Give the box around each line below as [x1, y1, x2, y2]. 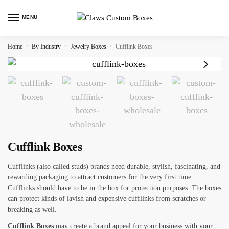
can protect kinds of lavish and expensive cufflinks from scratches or [8, 194, 206, 202]
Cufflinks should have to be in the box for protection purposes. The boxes [8, 184, 221, 192]
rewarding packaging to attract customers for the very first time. [8, 173, 193, 181]
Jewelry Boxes [70, 43, 106, 50]
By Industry [32, 43, 61, 50]
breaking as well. [8, 205, 57, 213]
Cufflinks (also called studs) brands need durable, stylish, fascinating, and [8, 162, 220, 170]
